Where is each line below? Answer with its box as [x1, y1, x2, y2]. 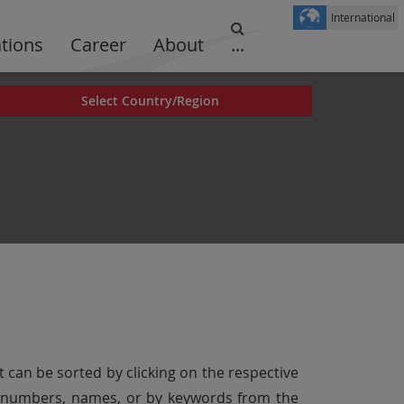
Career [70, 32, 126, 57]
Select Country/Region [80, 92, 219, 109]
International [330, 10, 395, 24]
